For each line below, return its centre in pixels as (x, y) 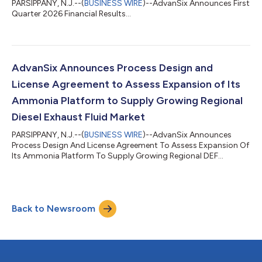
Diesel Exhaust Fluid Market (78, 117)
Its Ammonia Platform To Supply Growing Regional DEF (115, 156)
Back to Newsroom (54, 208)
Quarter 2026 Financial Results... (71, 13)
